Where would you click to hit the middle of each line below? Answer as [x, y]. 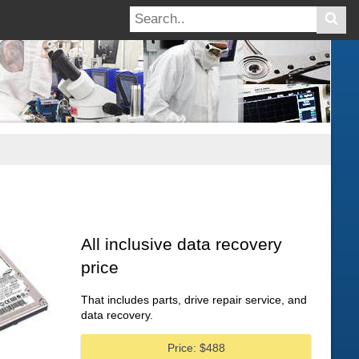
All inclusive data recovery [181, 244]
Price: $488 [196, 348]
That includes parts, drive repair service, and [194, 300]
